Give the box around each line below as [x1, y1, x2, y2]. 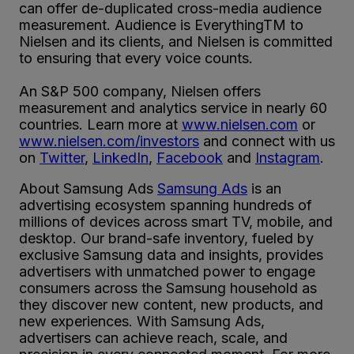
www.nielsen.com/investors [19, 132, 199, 149]
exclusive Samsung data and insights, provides [19, 246, 323, 263]
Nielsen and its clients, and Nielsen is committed [19, 32, 333, 50]
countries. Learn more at [19, 115, 182, 133]
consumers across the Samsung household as [19, 279, 317, 296]
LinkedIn [92, 149, 149, 166]
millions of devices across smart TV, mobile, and [19, 213, 333, 230]
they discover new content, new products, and [19, 296, 323, 313]
